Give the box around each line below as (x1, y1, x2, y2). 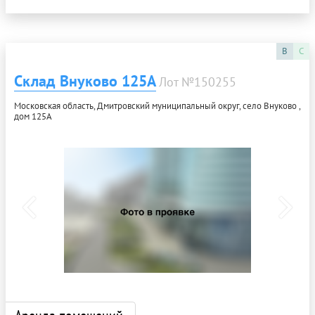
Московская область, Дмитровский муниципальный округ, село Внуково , (14, 99, 300, 112)
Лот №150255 (159, 73, 236, 90)
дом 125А (14, 110, 52, 122)
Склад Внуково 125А (14, 70, 156, 91)
